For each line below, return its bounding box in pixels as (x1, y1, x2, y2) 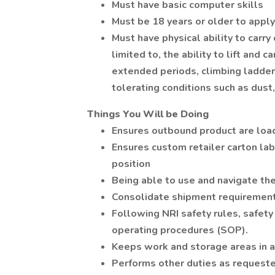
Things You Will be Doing (87, 107, 209, 121)
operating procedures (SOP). (112, 223, 248, 237)
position (112, 157, 150, 171)
